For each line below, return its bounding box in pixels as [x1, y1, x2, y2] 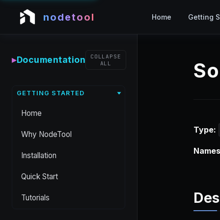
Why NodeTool [21, 129, 72, 139]
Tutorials [21, 192, 50, 202]
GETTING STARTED [16, 89, 84, 97]
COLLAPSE [90, 53, 121, 60]
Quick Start [21, 171, 58, 181]
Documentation [16, 54, 85, 65]
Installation [21, 150, 56, 160]
